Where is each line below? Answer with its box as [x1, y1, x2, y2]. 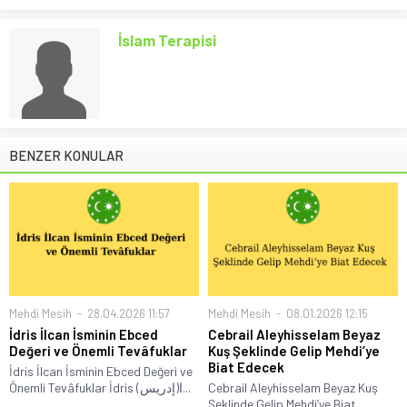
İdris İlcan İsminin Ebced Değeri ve [9, 363, 193, 380]
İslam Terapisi [118, 30, 216, 49]
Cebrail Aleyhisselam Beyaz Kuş [208, 380, 378, 396]
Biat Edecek [208, 359, 284, 376]
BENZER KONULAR [9, 146, 124, 164]
